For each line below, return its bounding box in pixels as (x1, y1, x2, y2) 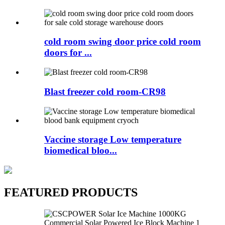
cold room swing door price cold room (44, 36, 201, 47)
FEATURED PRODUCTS (4, 185, 138, 199)
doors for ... (44, 47, 92, 58)
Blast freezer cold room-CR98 (44, 86, 166, 97)
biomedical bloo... (44, 145, 117, 156)
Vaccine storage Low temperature (44, 134, 181, 145)
